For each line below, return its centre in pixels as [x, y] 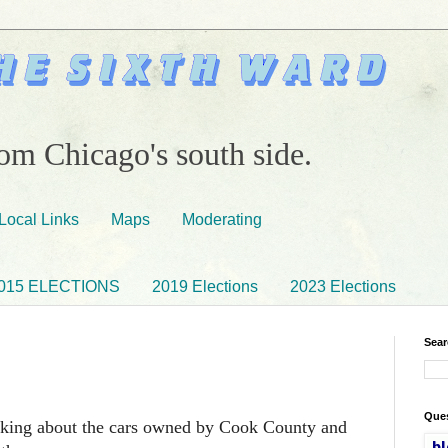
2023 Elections [343, 286]
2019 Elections [205, 286]
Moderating [222, 219]
